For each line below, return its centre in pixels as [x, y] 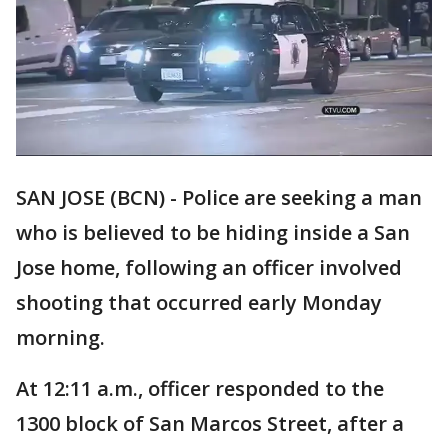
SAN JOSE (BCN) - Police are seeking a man [219, 198]
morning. [60, 338]
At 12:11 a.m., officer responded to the [200, 389]
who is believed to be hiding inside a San [213, 233]
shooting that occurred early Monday [199, 303]
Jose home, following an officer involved [209, 268]
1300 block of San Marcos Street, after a [210, 424]
